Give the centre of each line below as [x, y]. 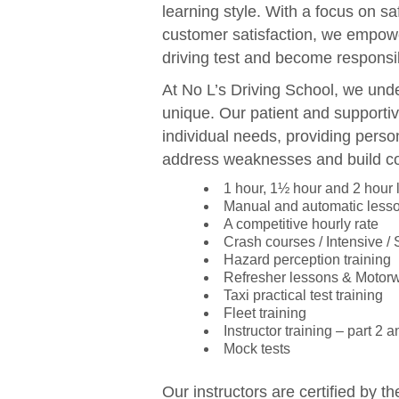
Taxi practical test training [303, 296]
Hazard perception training [307, 260]
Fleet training [265, 313]
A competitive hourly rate [301, 224]
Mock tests [256, 349]
